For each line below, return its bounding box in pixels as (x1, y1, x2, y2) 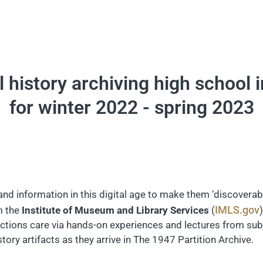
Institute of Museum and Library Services (22, 204, 209, 216)
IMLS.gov (215, 204, 259, 216)
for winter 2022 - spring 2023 (9, 96, 254, 119)
